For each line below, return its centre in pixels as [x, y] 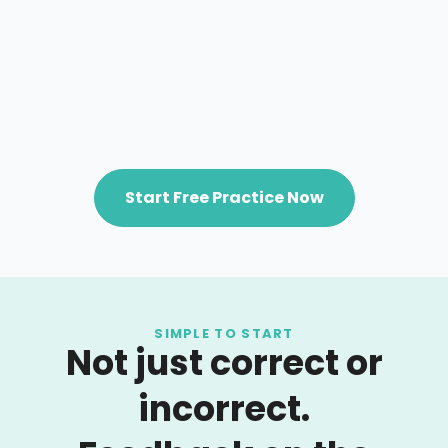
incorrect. [224, 408]
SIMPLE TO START [224, 333]
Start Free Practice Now [224, 197]
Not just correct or [224, 362]
